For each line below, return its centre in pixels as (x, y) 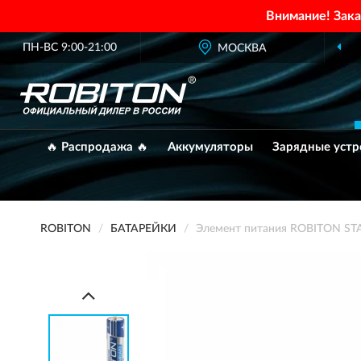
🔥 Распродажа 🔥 (97, 147)
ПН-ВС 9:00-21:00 (70, 48)
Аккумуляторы (210, 147)
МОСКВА (243, 48)
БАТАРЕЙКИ (143, 229)
